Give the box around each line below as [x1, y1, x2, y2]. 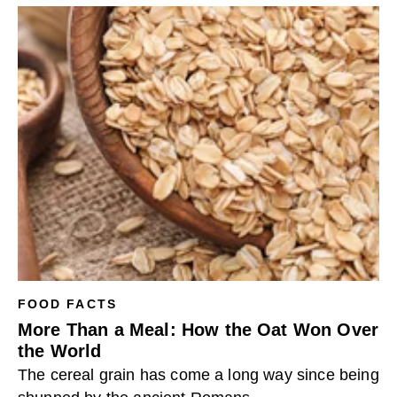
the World [18, 341, 102, 361]
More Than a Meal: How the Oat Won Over [18, 320, 379, 339]
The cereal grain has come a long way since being [18, 366, 379, 384]
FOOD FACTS [18, 297, 117, 311]
